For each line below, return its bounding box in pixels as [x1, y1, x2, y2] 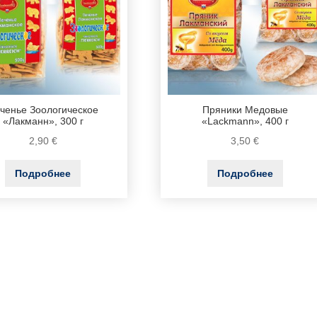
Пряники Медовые [202, 105, 288, 116]
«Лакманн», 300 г [2, 116, 83, 127]
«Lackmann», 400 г [201, 116, 289, 127]
